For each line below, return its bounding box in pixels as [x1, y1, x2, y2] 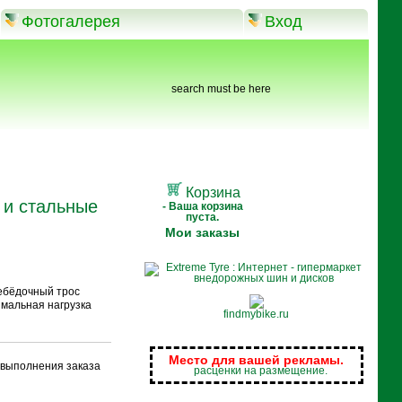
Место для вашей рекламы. [169, 353, 345, 367]
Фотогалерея [21, 13, 120, 31]
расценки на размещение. [193, 364, 328, 377]
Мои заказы [165, 225, 240, 240]
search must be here [170, 83, 271, 95]
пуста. [186, 211, 220, 223]
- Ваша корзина [162, 200, 243, 213]
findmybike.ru [223, 308, 290, 320]
